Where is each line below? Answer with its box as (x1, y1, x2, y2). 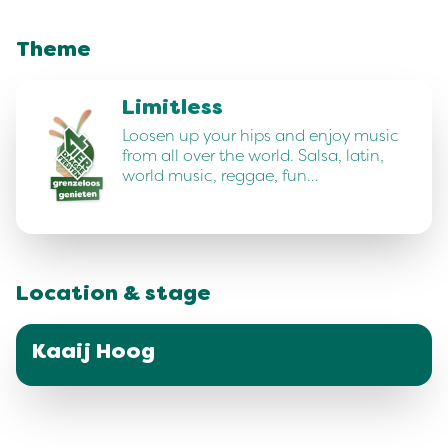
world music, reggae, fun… (122, 166, 318, 186)
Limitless (122, 99, 223, 119)
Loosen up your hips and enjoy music (122, 126, 399, 146)
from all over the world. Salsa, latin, (122, 146, 384, 166)
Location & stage (16, 285, 211, 306)
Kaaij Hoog (32, 343, 155, 364)
